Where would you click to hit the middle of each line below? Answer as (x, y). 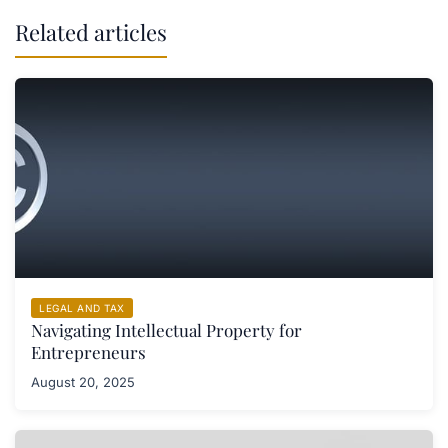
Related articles (91, 31)
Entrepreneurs (88, 351)
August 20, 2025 (83, 381)
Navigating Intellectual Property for (166, 329)
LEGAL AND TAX (82, 307)
